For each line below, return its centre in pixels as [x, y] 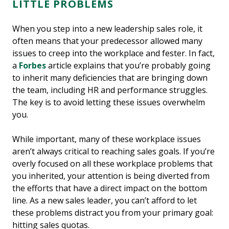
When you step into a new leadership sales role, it [107, 28]
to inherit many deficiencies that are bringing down [110, 77]
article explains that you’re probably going [128, 65]
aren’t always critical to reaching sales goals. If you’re [113, 151]
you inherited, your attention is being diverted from [111, 176]
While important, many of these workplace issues [107, 139]
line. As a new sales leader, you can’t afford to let [105, 200]
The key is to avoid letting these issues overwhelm [109, 102]
